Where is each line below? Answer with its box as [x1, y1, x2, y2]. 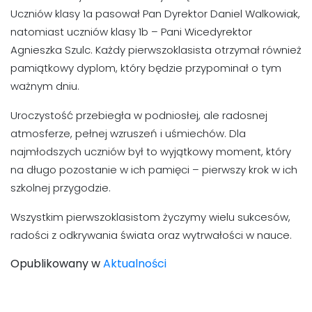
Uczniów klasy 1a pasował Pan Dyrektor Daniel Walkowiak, [10, 6, 300, 22]
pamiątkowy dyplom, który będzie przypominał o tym [10, 61, 281, 76]
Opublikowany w [10, 256, 103, 272]
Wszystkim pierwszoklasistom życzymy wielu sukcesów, [10, 210, 290, 225]
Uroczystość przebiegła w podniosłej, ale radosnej [10, 108, 267, 123]
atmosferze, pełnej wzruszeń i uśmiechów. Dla [10, 126, 246, 141]
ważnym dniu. [10, 79, 79, 94]
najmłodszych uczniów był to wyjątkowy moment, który [10, 144, 291, 159]
